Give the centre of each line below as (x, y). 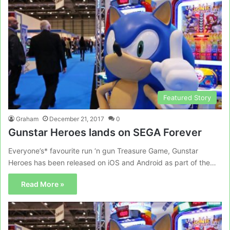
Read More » (43, 184)
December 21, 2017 (77, 119)
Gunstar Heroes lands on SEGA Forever (105, 132)
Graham (27, 119)
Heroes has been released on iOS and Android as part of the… (112, 162)
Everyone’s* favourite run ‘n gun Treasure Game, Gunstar (103, 151)
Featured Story (187, 98)
